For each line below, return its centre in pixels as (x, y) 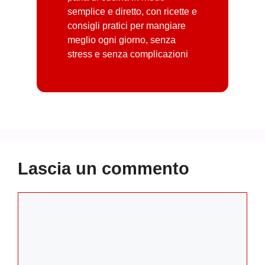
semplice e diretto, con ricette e (132, 12)
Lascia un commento (104, 169)
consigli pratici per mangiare (127, 26)
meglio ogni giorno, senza (122, 40)
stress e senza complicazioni (128, 54)
